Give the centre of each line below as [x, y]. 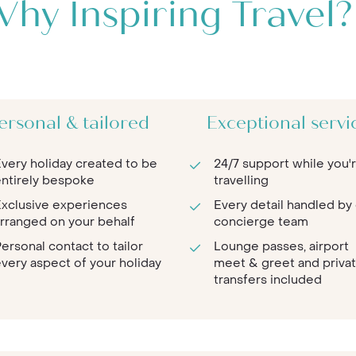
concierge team [261, 222]
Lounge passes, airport [281, 247]
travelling [241, 181]
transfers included [268, 280]
